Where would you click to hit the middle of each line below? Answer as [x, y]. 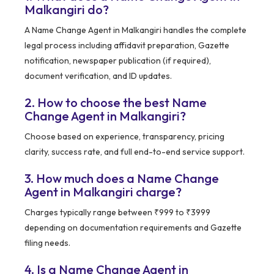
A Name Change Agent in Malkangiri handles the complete [135, 30]
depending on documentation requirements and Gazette [133, 227]
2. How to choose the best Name [116, 102]
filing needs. [47, 243]
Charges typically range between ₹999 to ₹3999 [117, 212]
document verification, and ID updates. [98, 76]
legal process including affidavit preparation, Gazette [127, 45]
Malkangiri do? [67, 9]
